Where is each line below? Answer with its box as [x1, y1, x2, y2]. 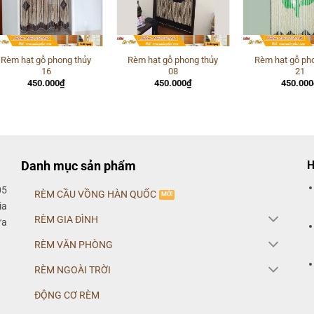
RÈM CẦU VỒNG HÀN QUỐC [34, 188, 156, 200]
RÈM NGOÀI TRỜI [34, 264, 111, 276]
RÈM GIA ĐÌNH [34, 213, 98, 226]
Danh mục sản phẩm [21, 158, 137, 173]
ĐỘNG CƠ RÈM [34, 289, 100, 301]
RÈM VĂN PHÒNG [34, 238, 113, 251]
